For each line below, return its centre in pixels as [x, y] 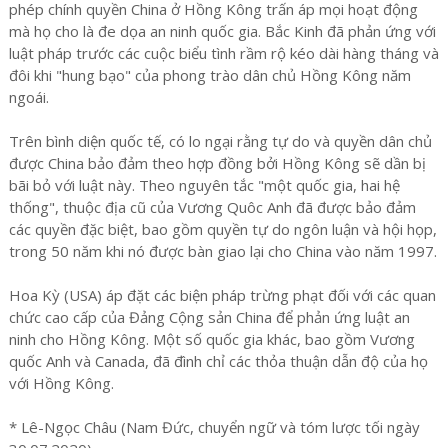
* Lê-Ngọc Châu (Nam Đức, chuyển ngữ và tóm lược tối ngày [214, 426]
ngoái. [28, 96]
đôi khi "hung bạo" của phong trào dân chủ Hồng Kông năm [209, 74]
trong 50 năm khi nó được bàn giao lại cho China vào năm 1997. [222, 250]
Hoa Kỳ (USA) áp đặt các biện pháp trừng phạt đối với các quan [222, 294]
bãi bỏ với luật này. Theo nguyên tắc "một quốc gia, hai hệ [204, 184]
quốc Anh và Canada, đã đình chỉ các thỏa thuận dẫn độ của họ [218, 360]
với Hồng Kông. [61, 382]
